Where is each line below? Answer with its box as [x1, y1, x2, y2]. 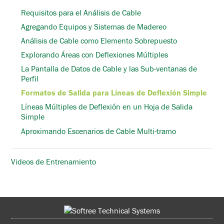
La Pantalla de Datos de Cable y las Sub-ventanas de [21, 63, 197, 74]
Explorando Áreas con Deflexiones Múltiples [21, 49, 168, 60]
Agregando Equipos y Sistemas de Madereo [21, 21, 166, 31]
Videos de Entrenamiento [11, 156, 96, 166]
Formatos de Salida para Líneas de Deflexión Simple [21, 87, 207, 98]
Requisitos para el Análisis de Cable [21, 7, 141, 17]
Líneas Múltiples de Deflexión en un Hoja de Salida [21, 101, 192, 112]
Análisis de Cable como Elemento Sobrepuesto [21, 35, 177, 46]
